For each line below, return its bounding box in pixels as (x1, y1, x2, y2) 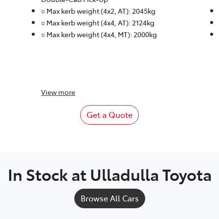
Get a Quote (87, 109, 132, 120)
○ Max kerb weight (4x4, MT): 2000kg (41, 29, 157, 40)
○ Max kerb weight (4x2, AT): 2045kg (41, 6, 155, 16)
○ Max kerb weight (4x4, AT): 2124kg (41, 18, 154, 28)
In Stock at (7, 163, 90, 185)
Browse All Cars (80, 193, 139, 204)
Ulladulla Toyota (89, 163, 212, 185)
